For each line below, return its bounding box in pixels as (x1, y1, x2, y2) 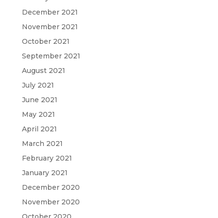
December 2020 (21, 182, 80, 192)
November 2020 (21, 197, 80, 206)
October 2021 (21, 36, 70, 46)
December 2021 (21, 7, 78, 17)
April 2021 (21, 124, 57, 133)
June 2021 (21, 95, 57, 104)
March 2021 (21, 139, 63, 148)
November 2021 (21, 22, 78, 31)
